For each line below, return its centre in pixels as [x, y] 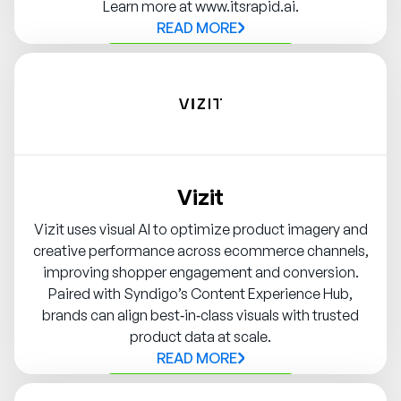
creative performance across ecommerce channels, [200, 251]
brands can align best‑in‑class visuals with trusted [200, 316]
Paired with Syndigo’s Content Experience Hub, [200, 294]
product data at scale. [200, 337]
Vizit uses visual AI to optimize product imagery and [200, 230]
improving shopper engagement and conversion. [200, 273]
